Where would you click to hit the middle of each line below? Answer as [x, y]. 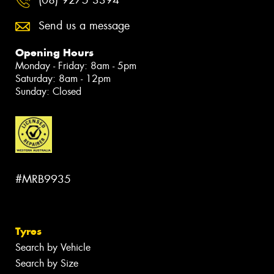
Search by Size [47, 263]
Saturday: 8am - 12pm [63, 78]
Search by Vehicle [53, 247]
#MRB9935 [43, 180]
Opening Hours [54, 52]
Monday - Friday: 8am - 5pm [76, 65]
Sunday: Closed [48, 91]
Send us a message [84, 25]
